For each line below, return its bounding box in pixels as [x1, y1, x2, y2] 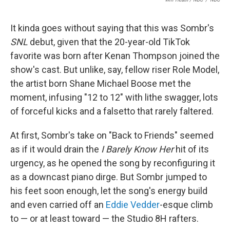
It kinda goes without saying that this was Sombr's [10, 22, 214, 33]
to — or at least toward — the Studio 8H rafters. [10, 213, 199, 224]
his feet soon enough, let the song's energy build [10, 185, 207, 196]
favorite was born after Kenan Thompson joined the [10, 50, 220, 61]
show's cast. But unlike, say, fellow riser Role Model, [10, 64, 219, 75]
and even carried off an [10, 199, 106, 210]
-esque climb [160, 199, 213, 210]
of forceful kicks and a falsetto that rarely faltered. [10, 105, 214, 117]
